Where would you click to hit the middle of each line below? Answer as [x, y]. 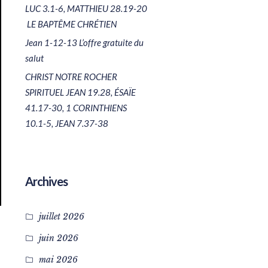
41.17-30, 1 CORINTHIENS [76, 108]
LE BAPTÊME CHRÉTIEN [71, 24]
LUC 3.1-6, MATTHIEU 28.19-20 [86, 8]
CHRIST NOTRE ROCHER [71, 77]
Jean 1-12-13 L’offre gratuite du [84, 42]
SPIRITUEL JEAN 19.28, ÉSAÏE [80, 92]
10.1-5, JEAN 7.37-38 [66, 123]
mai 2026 [58, 260]
